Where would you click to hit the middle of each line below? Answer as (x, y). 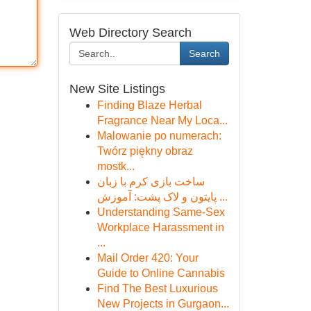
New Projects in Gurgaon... (163, 304)
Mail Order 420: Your (148, 258)
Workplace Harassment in (160, 227)
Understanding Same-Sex (161, 212)
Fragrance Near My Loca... (162, 120)
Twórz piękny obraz (145, 151)
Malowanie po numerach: (159, 136)
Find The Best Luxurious (157, 288)
